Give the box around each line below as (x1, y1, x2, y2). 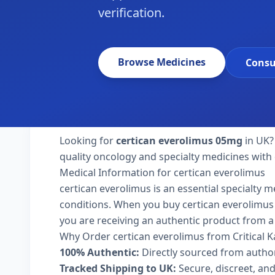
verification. (98, 4, 165, 21)
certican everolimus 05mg (116, 134, 242, 147)
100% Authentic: (60, 246, 139, 259)
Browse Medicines (118, 55, 206, 69)
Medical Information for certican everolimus (60, 166, 265, 179)
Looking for (60, 134, 116, 147)
